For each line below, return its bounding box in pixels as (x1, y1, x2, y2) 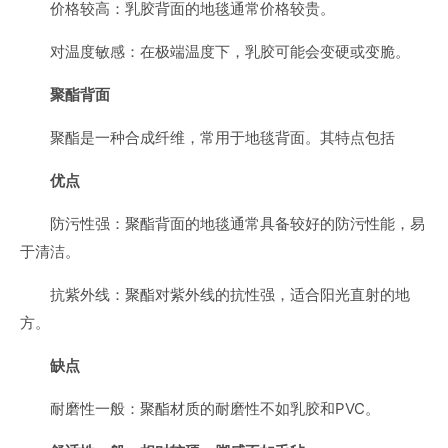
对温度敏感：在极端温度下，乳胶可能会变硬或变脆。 (50, 42, 410, 61)
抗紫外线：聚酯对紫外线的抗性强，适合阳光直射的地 (50, 285, 410, 304)
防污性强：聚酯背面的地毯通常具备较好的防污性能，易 (50, 214, 425, 233)
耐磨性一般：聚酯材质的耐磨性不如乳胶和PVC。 (50, 399, 380, 418)
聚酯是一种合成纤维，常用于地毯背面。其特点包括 (50, 128, 395, 147)
